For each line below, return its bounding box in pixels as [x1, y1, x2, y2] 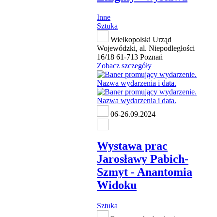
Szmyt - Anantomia [97, 166, 192, 179]
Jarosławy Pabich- [97, 153, 188, 166]
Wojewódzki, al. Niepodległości [97, 44, 195, 52]
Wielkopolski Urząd [108, 35, 171, 44]
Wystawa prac [97, 139, 168, 153]
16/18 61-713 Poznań [97, 52, 163, 61]
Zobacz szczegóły [97, 61, 152, 70]
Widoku [97, 179, 137, 192]
